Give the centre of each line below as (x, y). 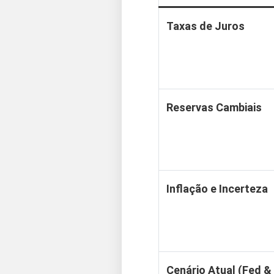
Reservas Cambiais (214, 107)
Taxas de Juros (206, 26)
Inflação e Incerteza (217, 189)
